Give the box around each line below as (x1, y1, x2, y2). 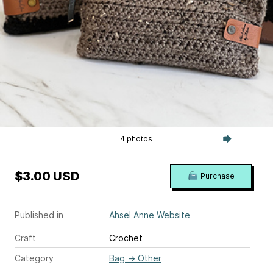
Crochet (109, 232, 143, 243)
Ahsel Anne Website (109, 209, 190, 220)
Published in (15, 209, 63, 220)
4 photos (120, 133, 153, 143)
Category (15, 252, 54, 263)
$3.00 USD (15, 168, 79, 183)
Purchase (200, 171, 235, 180)
